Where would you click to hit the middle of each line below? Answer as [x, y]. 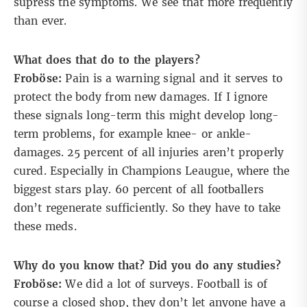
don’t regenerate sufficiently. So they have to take [147, 208]
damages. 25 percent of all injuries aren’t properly [149, 153]
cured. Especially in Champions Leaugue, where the [152, 171]
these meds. [45, 227]
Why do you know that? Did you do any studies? [148, 266]
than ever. [40, 21]
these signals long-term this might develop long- [147, 116]
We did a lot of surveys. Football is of [164, 284]
